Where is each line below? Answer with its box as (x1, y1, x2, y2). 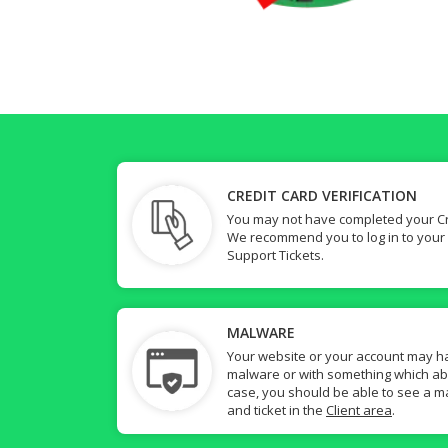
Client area (326, 401, 392, 419)
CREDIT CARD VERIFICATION (227, 186, 417, 205)
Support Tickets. (227, 246, 324, 264)
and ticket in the (227, 401, 326, 419)
